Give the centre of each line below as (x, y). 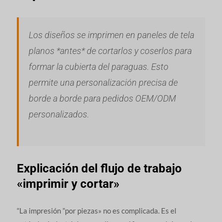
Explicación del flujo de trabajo (99, 168)
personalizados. (59, 114)
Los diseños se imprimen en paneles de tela (111, 35)
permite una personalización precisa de (103, 82)
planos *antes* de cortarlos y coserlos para (110, 51)
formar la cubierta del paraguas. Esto (98, 66)
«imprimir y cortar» (68, 184)
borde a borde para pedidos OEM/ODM (102, 98)
